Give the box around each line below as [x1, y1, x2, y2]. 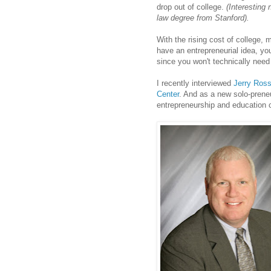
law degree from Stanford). [157, 13, 249, 23]
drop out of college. [157, 2, 226, 12]
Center [157, 90, 179, 99]
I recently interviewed [157, 79, 233, 88]
